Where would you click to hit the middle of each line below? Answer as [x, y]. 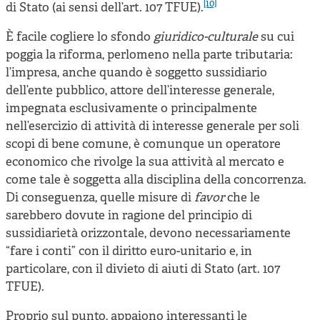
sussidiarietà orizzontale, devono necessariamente [148, 234]
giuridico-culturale [206, 37]
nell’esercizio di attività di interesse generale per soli [152, 126]
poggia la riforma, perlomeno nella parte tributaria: [149, 55]
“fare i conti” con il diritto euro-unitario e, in [129, 251]
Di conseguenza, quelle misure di [100, 198]
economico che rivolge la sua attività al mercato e [145, 162]
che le [244, 198]
